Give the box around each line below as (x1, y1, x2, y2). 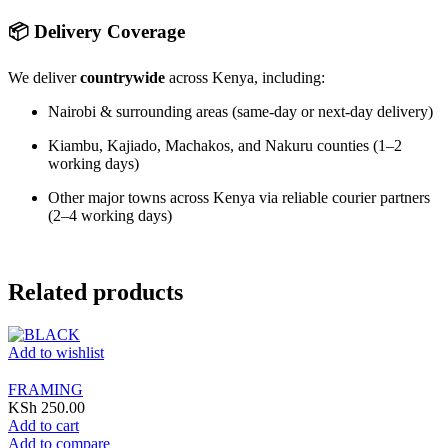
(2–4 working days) (48, 206, 172, 224)
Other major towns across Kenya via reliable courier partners (48, 188, 430, 206)
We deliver (8, 68, 80, 86)
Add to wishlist (8, 343, 104, 361)
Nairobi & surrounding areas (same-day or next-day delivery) (48, 102, 433, 120)
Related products (8, 278, 183, 305)
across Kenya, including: (165, 68, 325, 86)
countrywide (80, 68, 165, 86)
